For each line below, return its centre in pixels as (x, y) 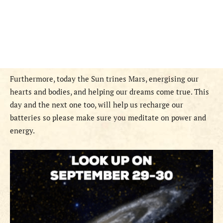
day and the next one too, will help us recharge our (97, 105)
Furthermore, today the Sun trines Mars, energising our (104, 79)
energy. (23, 131)
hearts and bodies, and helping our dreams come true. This (110, 92)
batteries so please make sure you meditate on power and (108, 118)
